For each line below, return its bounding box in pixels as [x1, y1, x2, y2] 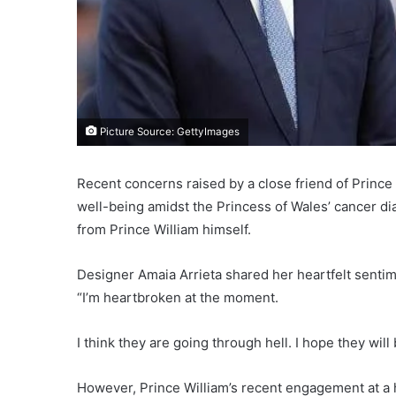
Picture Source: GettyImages [97, 125, 240, 138]
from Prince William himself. [77, 220, 251, 238]
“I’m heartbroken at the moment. [77, 288, 278, 306]
